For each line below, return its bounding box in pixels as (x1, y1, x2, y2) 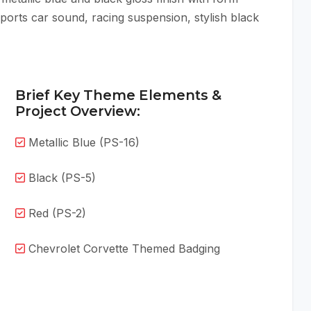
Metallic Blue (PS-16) (24, 135, 140, 150)
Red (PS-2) (24, 206, 86, 221)
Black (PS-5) (24, 171, 96, 185)
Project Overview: (15, 103, 140, 120)
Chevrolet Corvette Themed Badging (24, 242, 220, 256)
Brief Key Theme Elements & (15, 87, 221, 104)
